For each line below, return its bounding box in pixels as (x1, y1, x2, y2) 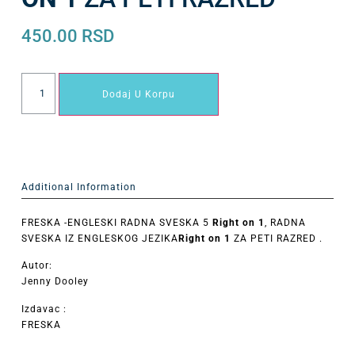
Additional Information (21, 181, 136, 193)
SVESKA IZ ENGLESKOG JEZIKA (21, 232, 178, 244)
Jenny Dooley (21, 276, 89, 288)
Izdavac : (21, 303, 67, 315)
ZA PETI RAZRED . (230, 232, 323, 244)
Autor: (21, 260, 52, 272)
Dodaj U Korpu (102, 89, 176, 101)
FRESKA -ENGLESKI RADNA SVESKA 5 (21, 216, 212, 228)
